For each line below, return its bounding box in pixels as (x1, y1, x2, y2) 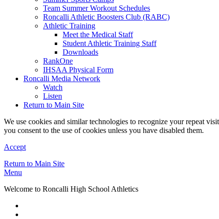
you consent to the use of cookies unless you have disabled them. (4, 126, 204, 134)
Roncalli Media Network (23, 74, 100, 83)
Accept (4, 143, 26, 151)
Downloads (63, 48, 98, 56)
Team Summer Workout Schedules (43, 4, 150, 12)
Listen (43, 92, 62, 100)
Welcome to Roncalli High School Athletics (4, 185, 138, 193)
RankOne (43, 57, 73, 65)
